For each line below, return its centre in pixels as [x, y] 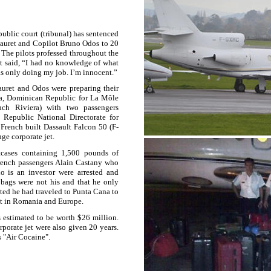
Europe [70, 201]
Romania [28, 201]
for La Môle [97, 98]
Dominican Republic [41, 98]
